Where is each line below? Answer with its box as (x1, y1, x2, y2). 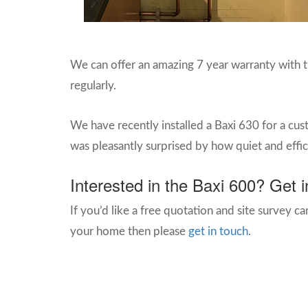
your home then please (70, 225, 188, 237)
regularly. (70, 80, 119, 91)
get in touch (188, 225, 248, 237)
